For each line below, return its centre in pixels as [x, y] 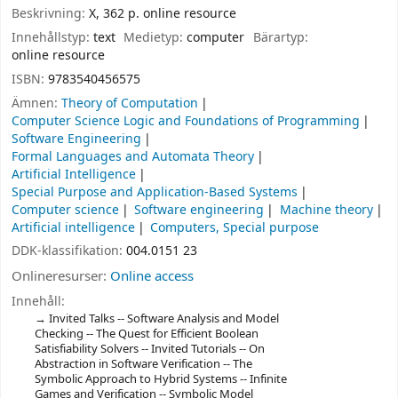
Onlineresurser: [61, 277]
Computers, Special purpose [235, 227]
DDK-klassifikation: [69, 251]
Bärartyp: [280, 37]
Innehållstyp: [52, 37]
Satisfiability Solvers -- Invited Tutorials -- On [149, 348]
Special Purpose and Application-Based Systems [155, 192]
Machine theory [326, 210]
